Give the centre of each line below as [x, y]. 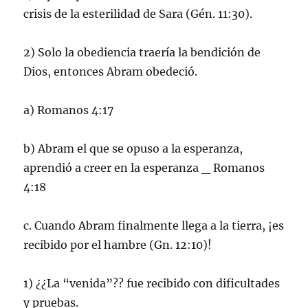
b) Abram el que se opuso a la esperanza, [133, 148]
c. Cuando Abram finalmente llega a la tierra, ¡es [154, 225]
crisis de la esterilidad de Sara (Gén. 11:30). [138, 13]
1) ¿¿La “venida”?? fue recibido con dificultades [152, 283]
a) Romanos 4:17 [69, 110]
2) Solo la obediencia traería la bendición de [142, 52]
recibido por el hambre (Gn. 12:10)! [118, 244]
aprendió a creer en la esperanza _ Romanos [144, 167]
